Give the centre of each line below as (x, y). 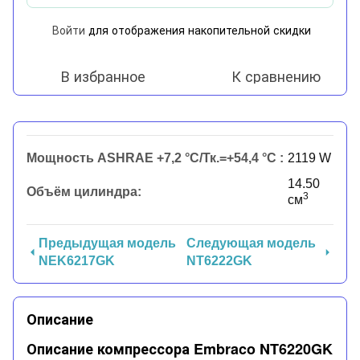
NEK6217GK (76, 260)
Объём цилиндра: (84, 191)
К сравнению (276, 75)
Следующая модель (251, 243)
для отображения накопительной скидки (198, 29)
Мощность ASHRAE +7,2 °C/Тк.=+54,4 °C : (155, 157)
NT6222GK (219, 260)
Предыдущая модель (107, 243)
